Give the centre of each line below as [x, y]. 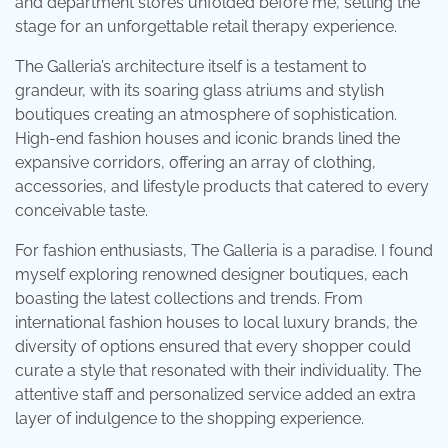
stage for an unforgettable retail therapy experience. [206, 26]
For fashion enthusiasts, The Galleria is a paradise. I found [224, 250]
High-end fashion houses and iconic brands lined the [207, 138]
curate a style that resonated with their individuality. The [218, 370]
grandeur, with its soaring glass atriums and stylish [199, 90]
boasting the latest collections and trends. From [189, 298]
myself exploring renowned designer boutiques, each [211, 274]
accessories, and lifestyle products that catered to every [222, 186]
